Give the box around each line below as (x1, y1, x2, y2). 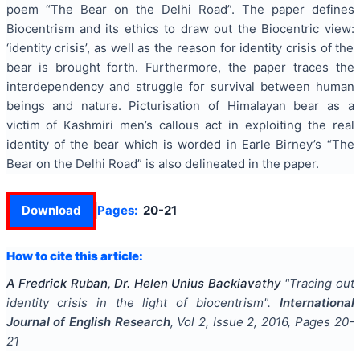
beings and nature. (6, 98, 129, 114)
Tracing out (289, 276, 354, 292)
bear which (93, 137, 158, 153)
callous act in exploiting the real (152, 117, 354, 133)
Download (21, 202, 81, 219)
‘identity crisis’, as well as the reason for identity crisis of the (6, 40, 354, 56)
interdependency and (6, 79, 136, 95)
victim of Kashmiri (6, 117, 120, 133)
